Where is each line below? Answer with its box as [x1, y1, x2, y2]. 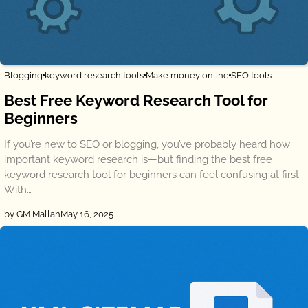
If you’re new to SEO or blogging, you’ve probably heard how [4, 137, 290, 151]
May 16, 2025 [60, 208, 113, 219]
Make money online [146, 69, 229, 80]
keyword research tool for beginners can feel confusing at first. [4, 168, 301, 181]
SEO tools [231, 69, 272, 80]
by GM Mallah [4, 208, 60, 219]
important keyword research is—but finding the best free [4, 153, 272, 166]
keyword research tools [45, 69, 144, 80]
